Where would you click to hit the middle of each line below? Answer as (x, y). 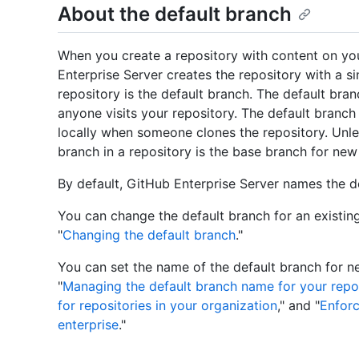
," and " (298, 306)
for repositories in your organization (167, 306)
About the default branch (175, 14)
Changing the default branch (149, 235)
